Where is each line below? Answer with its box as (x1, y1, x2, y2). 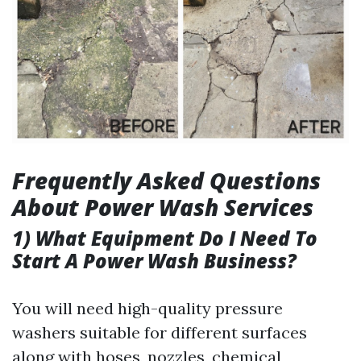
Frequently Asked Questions (12, 165, 321, 196)
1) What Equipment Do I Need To (12, 225, 317, 251)
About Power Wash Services (12, 192, 313, 222)
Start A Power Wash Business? (12, 247, 297, 274)
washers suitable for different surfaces (12, 322, 307, 342)
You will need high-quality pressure (12, 298, 283, 318)
